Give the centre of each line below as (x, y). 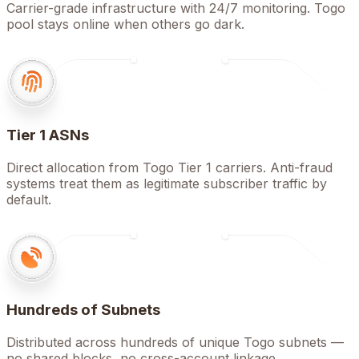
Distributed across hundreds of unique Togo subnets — (175, 342)
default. (29, 199)
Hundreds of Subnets (83, 310)
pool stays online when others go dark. (125, 24)
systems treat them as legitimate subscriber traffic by (167, 183)
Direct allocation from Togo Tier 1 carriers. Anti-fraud (169, 167)
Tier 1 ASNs (48, 135)
